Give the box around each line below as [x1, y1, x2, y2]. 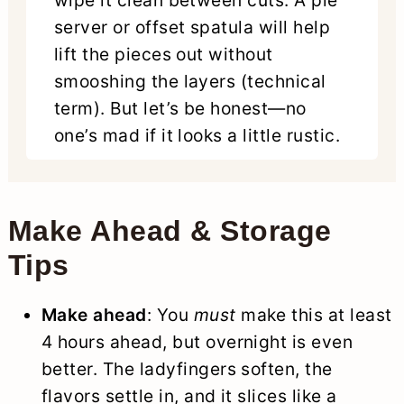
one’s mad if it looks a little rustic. [53, 124, 341, 147]
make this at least [235, 304, 392, 326]
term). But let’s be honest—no [53, 97, 307, 120]
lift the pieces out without [53, 43, 273, 66]
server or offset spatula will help [53, 16, 331, 39]
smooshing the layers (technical [53, 70, 326, 93]
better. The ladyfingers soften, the [41, 358, 333, 381]
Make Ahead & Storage [7, 215, 332, 248]
